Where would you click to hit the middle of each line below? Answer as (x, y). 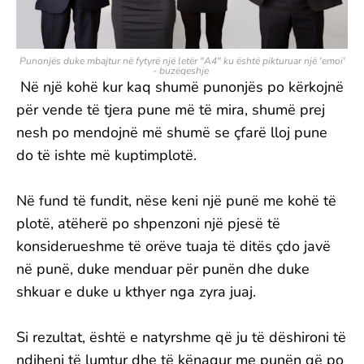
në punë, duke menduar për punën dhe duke (163, 269)
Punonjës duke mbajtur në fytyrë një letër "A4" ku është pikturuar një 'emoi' (182, 61)
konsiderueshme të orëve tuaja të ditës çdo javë (173, 246)
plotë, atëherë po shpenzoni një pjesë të (148, 223)
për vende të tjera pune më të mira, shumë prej (171, 110)
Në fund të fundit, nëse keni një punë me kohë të (176, 201)
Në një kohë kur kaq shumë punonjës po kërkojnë (180, 87)
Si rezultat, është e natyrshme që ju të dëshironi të (181, 337)
